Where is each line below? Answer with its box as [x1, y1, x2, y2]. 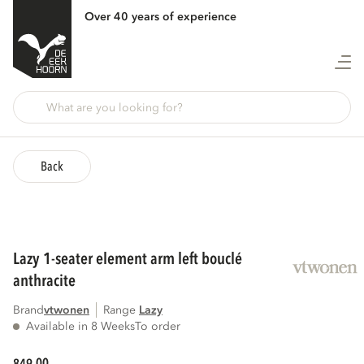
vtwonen [44, 302, 89, 318]
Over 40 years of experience [84, 8, 236, 24]
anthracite [13, 269, 76, 292]
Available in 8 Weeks [26, 318, 135, 334]
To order [135, 318, 180, 334]
